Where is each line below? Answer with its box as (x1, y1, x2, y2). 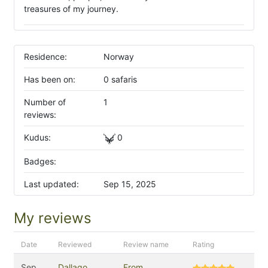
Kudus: (24, 132, 51, 142)
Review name (123, 240, 169, 249)
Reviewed (58, 240, 92, 249)
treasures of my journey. (24, 4, 118, 14)
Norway (103, 51, 134, 62)
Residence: (24, 51, 67, 62)
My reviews (14, 209, 92, 227)
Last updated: (24, 179, 79, 190)
